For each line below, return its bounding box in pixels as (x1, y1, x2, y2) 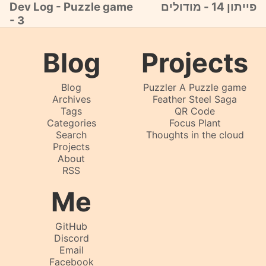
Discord (53, 232, 89, 244)
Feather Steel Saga (153, 93, 237, 105)
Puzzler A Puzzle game (143, 81, 246, 93)
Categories (46, 116, 96, 129)
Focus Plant (169, 116, 221, 129)
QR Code (175, 104, 215, 117)
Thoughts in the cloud (145, 128, 244, 141)
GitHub (55, 220, 87, 232)
